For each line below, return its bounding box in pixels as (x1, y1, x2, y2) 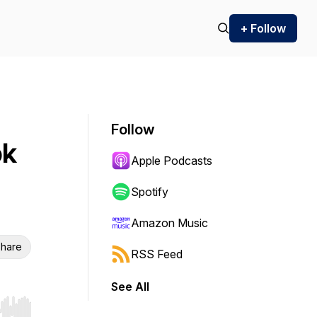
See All (111, 279, 149, 294)
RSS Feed (131, 247, 183, 261)
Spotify (131, 185, 168, 199)
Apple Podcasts (131, 154, 212, 168)
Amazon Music (131, 216, 208, 230)
